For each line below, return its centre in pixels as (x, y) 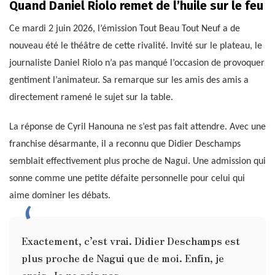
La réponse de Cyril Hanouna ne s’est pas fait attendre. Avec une (137, 127)
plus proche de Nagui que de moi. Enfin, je (123, 258)
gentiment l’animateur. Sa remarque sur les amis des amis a (129, 81)
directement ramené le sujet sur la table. (91, 98)
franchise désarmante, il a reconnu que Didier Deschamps (125, 145)
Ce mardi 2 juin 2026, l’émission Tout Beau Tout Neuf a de (125, 29)
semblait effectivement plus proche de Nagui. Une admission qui (137, 162)
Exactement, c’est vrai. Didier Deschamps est (131, 241)
